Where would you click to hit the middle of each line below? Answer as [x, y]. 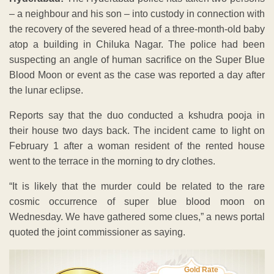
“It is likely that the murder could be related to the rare [137, 186]
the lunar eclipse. [46, 90]
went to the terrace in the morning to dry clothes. [112, 161]
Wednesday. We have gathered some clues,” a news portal [137, 217]
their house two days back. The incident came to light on [137, 130]
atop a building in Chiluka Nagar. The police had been [137, 44]
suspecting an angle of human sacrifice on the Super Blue [137, 59]
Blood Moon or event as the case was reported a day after [137, 75]
